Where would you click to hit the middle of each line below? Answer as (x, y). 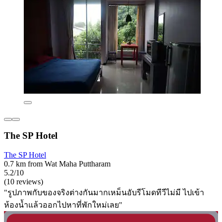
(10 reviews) (24, 182)
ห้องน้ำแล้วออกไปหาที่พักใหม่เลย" (63, 205)
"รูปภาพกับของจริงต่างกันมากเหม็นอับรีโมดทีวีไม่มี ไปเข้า (104, 193)
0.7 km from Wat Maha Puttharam (57, 164)
